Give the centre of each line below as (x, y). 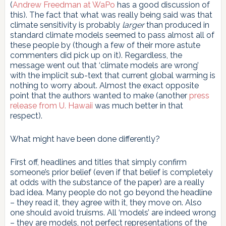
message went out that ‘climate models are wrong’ (104, 65)
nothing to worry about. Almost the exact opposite (104, 85)
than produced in (177, 25)
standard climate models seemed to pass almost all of (112, 35)
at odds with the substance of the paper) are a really (107, 182)
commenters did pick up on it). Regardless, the (96, 55)
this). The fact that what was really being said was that (111, 15)
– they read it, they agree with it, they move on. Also (106, 202)
